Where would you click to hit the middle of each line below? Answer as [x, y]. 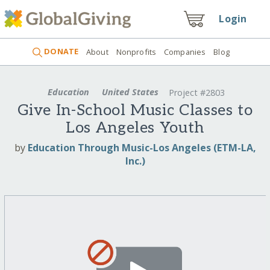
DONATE [61, 52]
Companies [185, 52]
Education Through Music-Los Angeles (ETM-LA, [142, 147]
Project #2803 [196, 93]
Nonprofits [136, 52]
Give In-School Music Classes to [135, 111]
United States [130, 92]
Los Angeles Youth [135, 128]
